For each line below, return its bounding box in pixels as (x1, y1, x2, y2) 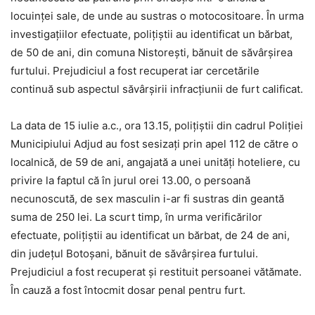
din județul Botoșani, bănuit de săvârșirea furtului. (11, 247, 258, 261)
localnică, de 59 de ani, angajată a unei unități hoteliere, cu (11, 155, 300, 169)
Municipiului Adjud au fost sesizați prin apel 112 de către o (11, 137, 298, 151)
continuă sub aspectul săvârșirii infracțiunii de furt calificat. (11, 82, 303, 96)
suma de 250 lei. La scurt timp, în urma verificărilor (11, 210, 262, 224)
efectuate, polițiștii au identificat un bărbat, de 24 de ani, (11, 229, 290, 243)
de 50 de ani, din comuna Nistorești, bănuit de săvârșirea (11, 46, 292, 60)
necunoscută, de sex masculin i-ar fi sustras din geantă (11, 192, 284, 206)
